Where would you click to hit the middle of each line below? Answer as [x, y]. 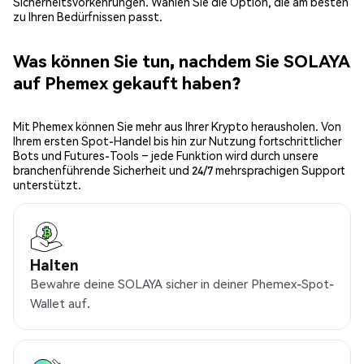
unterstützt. [47, 185]
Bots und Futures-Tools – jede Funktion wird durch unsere [166, 156]
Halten [54, 265]
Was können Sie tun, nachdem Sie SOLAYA [182, 60]
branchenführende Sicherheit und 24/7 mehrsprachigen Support [179, 170]
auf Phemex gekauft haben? [127, 82]
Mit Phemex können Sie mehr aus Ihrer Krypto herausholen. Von [177, 126]
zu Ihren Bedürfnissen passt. [88, 17]
